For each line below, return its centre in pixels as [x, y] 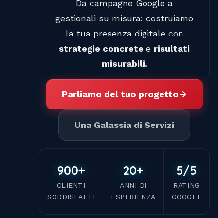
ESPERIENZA [133, 197]
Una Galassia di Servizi [125, 125]
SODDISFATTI [71, 197]
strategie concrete [103, 48]
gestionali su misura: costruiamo [125, 18]
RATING [187, 185]
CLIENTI [71, 185]
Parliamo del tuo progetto [120, 94]
